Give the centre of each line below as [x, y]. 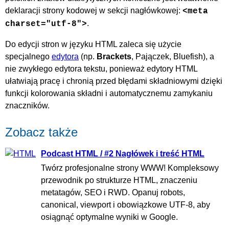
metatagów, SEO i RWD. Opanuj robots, [113, 193]
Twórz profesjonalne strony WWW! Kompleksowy [130, 168]
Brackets [114, 56]
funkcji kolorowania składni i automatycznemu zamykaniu [109, 93]
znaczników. [27, 105]
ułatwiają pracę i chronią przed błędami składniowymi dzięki [114, 81]
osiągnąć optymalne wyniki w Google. [109, 217]
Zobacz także [41, 132]
